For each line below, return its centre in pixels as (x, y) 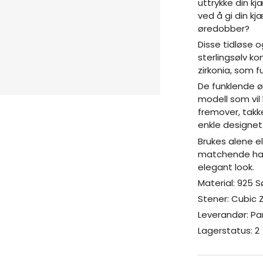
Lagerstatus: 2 (229, 231)
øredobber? (224, 28)
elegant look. (226, 167)
